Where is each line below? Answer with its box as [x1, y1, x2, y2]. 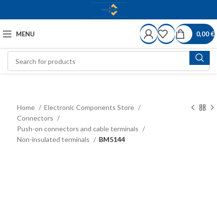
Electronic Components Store [44, 103, 136, 111]
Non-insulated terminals [17, 135, 91, 143]
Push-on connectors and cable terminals [17, 124, 140, 133]
